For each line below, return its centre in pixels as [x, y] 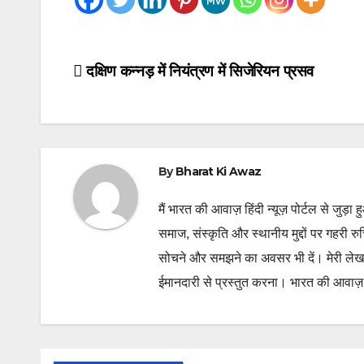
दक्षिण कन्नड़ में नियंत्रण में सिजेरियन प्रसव [198, 71]
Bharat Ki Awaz [218, 172]
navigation [138, 110]
